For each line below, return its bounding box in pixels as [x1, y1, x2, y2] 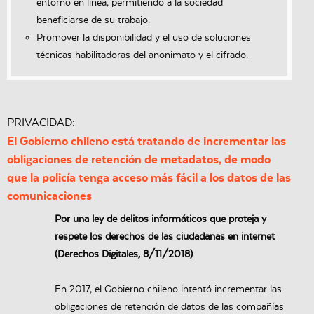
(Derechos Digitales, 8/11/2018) [54, 249, 193, 261]
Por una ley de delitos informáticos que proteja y [54, 214, 266, 226]
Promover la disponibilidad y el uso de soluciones [36, 32, 251, 44]
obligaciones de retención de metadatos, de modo [7, 153, 271, 167]
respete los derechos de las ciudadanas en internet [54, 231, 275, 243]
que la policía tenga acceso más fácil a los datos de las [7, 171, 291, 185]
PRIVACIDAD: [7, 116, 75, 130]
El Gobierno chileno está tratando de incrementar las [7, 135, 286, 149]
